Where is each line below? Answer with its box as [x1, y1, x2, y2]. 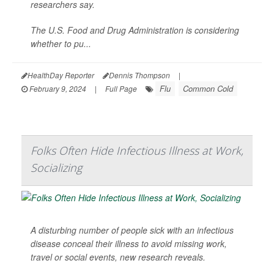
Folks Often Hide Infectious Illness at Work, [31, 143, 243, 158]
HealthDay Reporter [28, 70, 94, 81]
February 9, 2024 [28, 83, 86, 94]
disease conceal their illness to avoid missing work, [31, 237, 227, 250]
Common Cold [183, 83, 233, 95]
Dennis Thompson [109, 70, 170, 81]
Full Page [105, 83, 137, 94]
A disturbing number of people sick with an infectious [31, 224, 234, 237]
